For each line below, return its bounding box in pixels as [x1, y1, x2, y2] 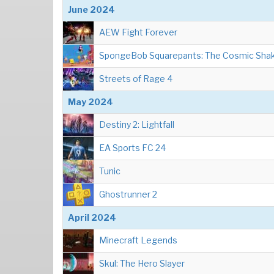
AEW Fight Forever [99, 27, 177, 37]
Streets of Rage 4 [99, 73, 172, 84]
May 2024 [68, 97, 113, 107]
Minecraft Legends [99, 235, 177, 245]
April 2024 [68, 212, 116, 223]
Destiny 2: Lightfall [99, 119, 174, 130]
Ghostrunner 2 [99, 189, 157, 199]
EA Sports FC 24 [99, 143, 166, 153]
